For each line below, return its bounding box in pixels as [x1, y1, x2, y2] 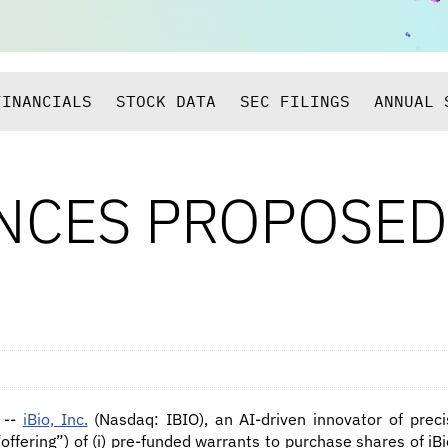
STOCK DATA [116, 91, 216, 111]
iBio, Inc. [22, 409, 88, 429]
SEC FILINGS [240, 91, 350, 111]
